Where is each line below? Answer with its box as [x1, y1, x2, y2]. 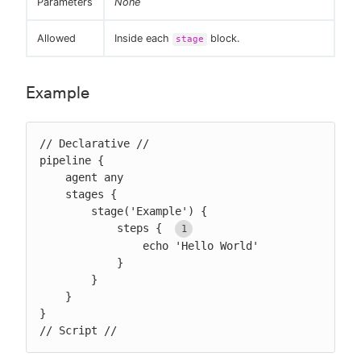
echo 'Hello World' [39, 239, 143, 253]
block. [207, 32, 240, 45]
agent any [39, 171, 65, 185]
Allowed [37, 32, 76, 45]
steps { [117, 222, 168, 235]
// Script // [39, 324, 117, 338]
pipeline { [39, 154, 104, 168]
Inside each [114, 32, 172, 45]
